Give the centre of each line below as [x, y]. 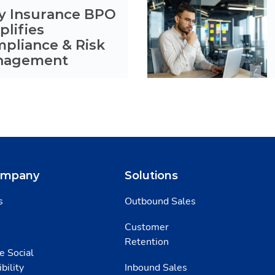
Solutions [151, 176]
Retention [147, 242]
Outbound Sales [160, 201]
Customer [147, 227]
